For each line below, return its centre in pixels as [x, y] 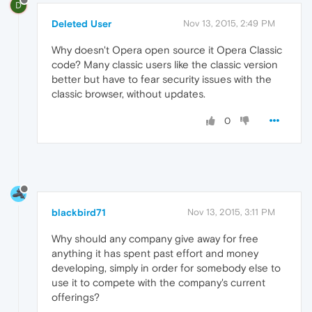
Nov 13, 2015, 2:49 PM [229, 23]
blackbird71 [79, 212]
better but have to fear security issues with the [162, 79]
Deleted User [81, 23]
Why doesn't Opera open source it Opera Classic [167, 49]
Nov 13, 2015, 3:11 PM [231, 212]
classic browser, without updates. [128, 93]
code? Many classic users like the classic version [165, 64]
